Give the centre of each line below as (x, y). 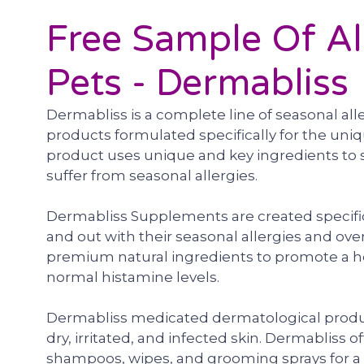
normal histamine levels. (133, 277)
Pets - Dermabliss (197, 84)
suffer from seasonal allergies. (152, 175)
